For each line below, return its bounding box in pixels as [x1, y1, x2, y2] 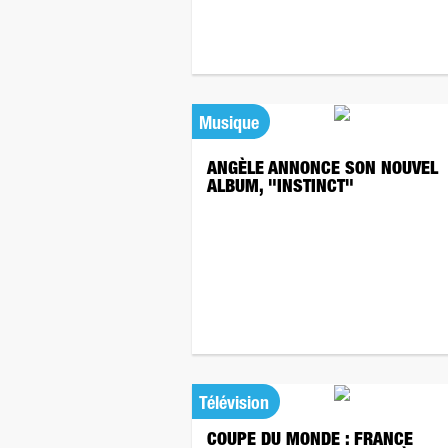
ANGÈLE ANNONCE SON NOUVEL [207, 161, 438, 179]
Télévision [199, 396, 269, 414]
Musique [199, 116, 259, 134]
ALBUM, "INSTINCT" [207, 179, 354, 197]
